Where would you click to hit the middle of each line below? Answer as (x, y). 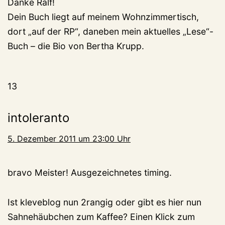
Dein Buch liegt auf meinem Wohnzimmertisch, (103, 17)
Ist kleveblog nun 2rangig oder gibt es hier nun (104, 202)
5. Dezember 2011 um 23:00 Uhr (69, 139)
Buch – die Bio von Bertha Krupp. (76, 46)
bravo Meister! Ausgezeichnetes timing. (90, 173)
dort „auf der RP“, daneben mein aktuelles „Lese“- (110, 32)
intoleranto (38, 118)
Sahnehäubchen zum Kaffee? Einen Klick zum (101, 217)
